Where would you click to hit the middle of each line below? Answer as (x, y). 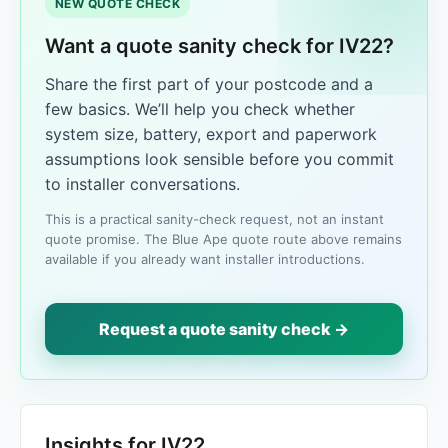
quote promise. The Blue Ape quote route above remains (223, 239)
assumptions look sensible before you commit (219, 159)
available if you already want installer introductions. (205, 259)
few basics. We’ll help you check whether (200, 109)
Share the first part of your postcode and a (209, 84)
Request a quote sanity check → (224, 329)
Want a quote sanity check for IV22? (219, 46)
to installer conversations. (142, 184)
